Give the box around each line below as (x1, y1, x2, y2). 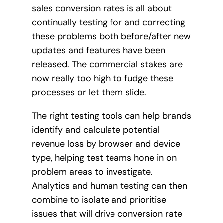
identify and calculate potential (31, 123, 160, 136)
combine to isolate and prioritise (31, 193, 166, 206)
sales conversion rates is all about (31, 2, 172, 14)
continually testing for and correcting (31, 16, 185, 28)
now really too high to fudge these (31, 72, 173, 84)
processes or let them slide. (31, 86, 146, 98)
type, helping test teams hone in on (31, 151, 177, 164)
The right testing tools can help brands (31, 110, 191, 122)
